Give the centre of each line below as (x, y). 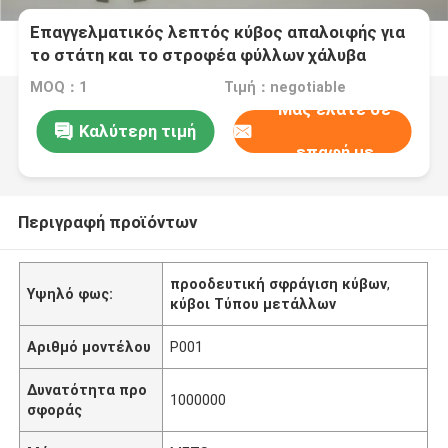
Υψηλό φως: (70, 293)
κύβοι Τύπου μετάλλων (253, 303)
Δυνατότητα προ (87, 389)
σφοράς (55, 409)
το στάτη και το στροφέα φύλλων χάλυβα (198, 55)
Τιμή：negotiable (284, 87)
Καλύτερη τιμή (137, 130)
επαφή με (334, 152)
